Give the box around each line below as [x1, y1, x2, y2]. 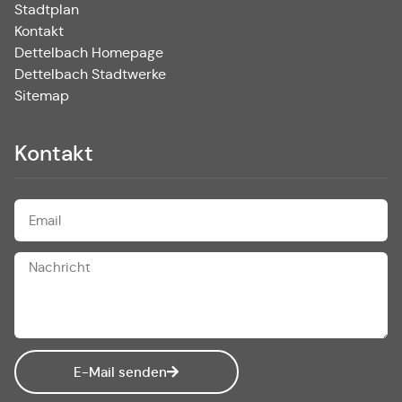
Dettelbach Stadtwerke [14, 65, 166, 83]
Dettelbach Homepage [14, 43, 163, 61]
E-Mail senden [74, 363, 168, 380]
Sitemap [14, 86, 69, 104]
